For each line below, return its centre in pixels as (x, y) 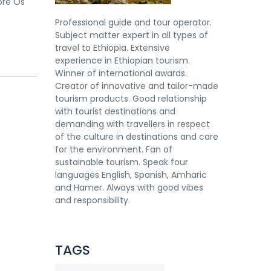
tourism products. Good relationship (131, 98)
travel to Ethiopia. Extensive (113, 47)
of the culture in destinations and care (137, 136)
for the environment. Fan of (114, 149)
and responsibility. (93, 200)
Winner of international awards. (121, 73)
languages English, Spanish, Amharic (131, 175)
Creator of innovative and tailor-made (137, 86)
